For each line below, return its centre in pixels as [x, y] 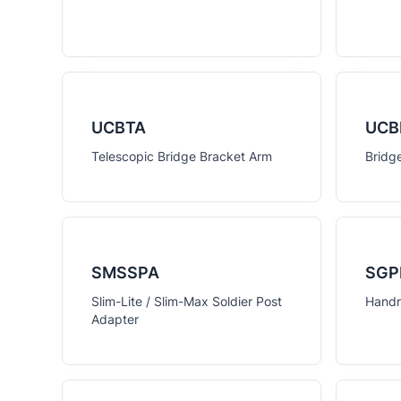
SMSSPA [125, 273]
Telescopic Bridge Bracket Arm [182, 156]
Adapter [115, 319]
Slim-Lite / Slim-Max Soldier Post [187, 301]
